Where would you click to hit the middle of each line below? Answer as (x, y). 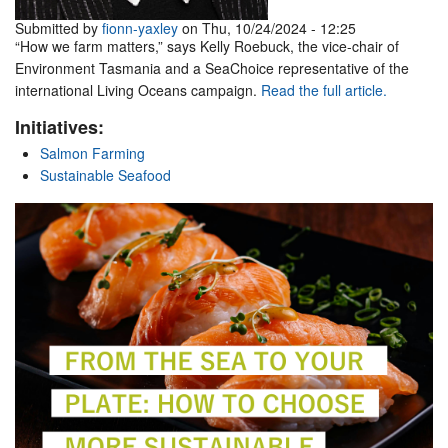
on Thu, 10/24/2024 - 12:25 (267, 28)
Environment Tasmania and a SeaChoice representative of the (212, 68)
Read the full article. (324, 90)
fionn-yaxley (140, 28)
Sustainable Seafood (105, 175)
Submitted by (58, 28)
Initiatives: (59, 127)
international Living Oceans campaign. (138, 90)
